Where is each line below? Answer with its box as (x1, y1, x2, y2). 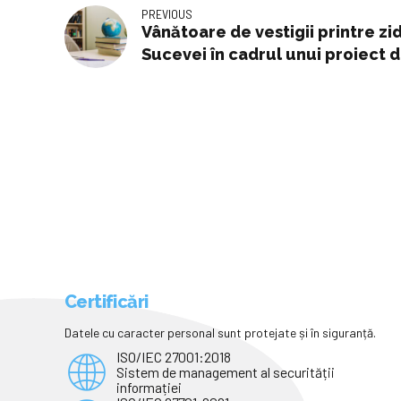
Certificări (64, 290, 149, 312)
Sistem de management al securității (115, 363, 335, 381)
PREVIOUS (141, 6, 192, 22)
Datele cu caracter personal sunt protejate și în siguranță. (64, 324, 376, 340)
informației (115, 379, 182, 397)
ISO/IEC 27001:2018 (115, 348, 231, 366)
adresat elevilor (141, 67, 272, 87)
